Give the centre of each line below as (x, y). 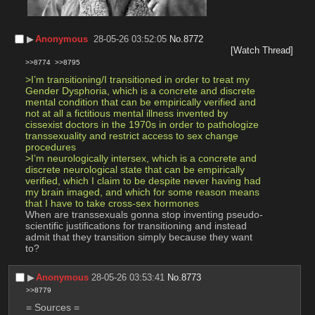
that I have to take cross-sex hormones (112, 203)
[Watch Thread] (262, 50)
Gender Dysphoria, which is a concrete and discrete (140, 90)
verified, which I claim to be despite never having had (143, 180)
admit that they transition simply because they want (139, 237)
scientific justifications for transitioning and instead (136, 225)
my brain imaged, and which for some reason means (142, 192)
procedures (50, 147)
